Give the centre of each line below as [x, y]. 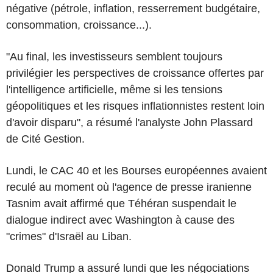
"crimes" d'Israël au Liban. [69, 236]
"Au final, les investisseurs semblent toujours [114, 56]
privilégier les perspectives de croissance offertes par [135, 73]
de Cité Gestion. [45, 139]
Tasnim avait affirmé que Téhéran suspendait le [121, 203]
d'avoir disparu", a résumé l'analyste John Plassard [129, 122]
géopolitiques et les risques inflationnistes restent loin [135, 106]
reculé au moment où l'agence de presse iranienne [129, 187]
